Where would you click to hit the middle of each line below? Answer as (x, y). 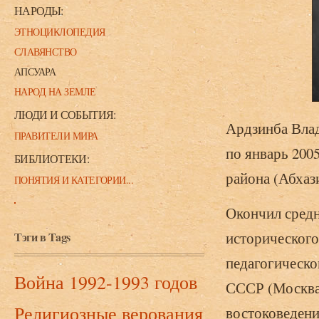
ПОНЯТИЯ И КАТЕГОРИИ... (74, 180)
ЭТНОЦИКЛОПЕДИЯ (60, 32)
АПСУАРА (35, 72)
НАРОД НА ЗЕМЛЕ (55, 91)
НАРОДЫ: (39, 10)
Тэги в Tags (42, 237)
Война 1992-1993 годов (106, 282)
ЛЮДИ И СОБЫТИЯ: (65, 114)
